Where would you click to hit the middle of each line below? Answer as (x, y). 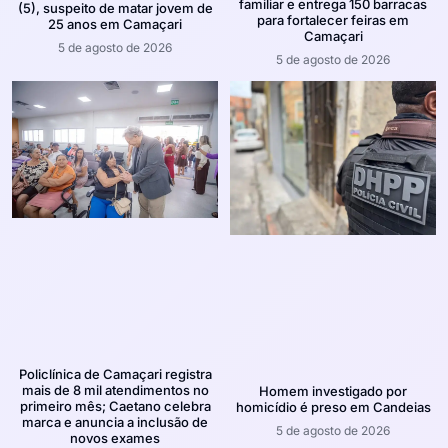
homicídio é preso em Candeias (333, 407)
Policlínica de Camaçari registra (115, 373)
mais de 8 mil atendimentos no (115, 389)
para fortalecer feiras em (333, 19)
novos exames (115, 437)
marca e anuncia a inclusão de (115, 421)
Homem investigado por (333, 391)
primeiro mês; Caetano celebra (115, 405)
